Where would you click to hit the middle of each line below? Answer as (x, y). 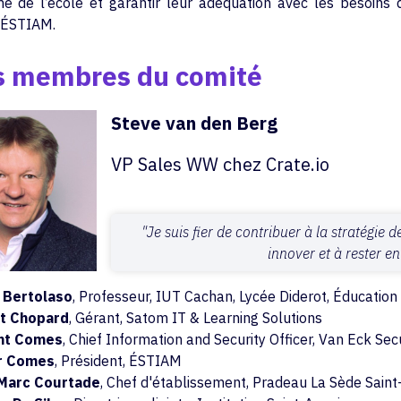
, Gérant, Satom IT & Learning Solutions (195, 318)
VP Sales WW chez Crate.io (220, 164)
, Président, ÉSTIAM (118, 361)
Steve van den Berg (194, 123)
